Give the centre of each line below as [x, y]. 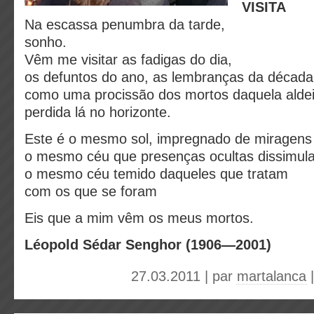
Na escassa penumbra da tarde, [125, 25]
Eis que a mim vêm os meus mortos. [139, 218]
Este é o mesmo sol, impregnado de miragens [168, 139]
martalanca [272, 276]
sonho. [46, 42]
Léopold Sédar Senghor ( [108, 245]
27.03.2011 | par [184, 276]
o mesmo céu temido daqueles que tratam [158, 174]
